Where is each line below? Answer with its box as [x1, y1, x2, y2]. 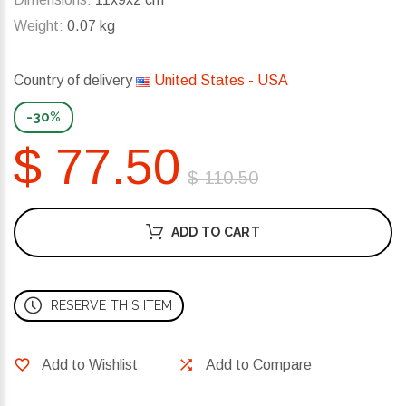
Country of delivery [14, 72, 136, 89]
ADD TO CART [170, 225, 260, 240]
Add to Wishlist [42, 357, 138, 373]
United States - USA [150, 72, 288, 89]
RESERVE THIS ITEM [50, 298, 173, 314]
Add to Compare [206, 357, 312, 373]
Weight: [14, 18, 63, 34]
